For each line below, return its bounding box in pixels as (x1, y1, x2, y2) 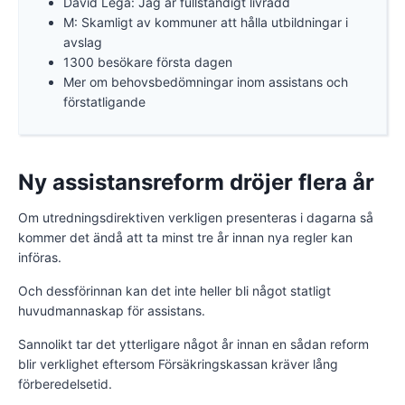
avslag (62, 33, 102, 50)
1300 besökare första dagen (62, 53, 232, 70)
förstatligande (62, 93, 146, 109)
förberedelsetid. (18, 375, 112, 391)
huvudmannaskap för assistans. (18, 302, 205, 318)
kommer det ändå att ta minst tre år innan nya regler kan (18, 229, 353, 245)
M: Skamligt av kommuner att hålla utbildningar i (62, 14, 348, 30)
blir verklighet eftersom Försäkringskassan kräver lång (18, 355, 338, 372)
